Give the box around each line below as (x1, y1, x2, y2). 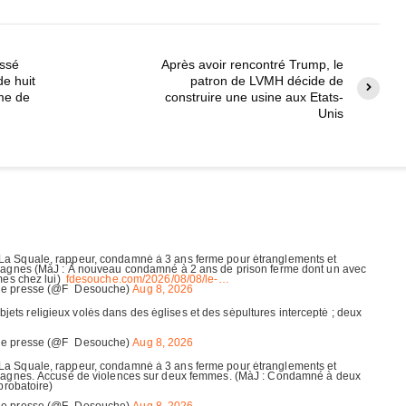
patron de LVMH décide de (190, 72, 343, 88)
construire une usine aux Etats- (165, 89, 343, 104)
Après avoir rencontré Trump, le (161, 56, 343, 72)
